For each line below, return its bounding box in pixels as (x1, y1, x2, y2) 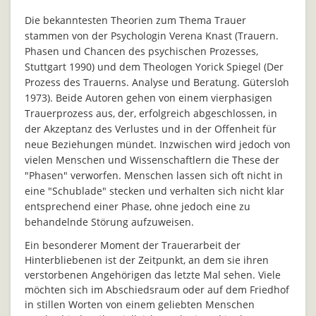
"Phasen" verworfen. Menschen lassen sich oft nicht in (25, 169, 283, 183)
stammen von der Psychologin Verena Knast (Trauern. (25, 29, 279, 43)
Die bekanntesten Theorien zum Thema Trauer (25, 13, 246, 28)
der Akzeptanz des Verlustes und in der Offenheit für (25, 122, 276, 136)
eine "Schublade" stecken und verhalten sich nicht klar (25, 184, 284, 198)
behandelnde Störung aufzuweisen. (25, 215, 194, 229)
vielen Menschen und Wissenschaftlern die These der (25, 153, 279, 167)
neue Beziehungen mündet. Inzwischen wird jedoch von (25, 138, 291, 152)
